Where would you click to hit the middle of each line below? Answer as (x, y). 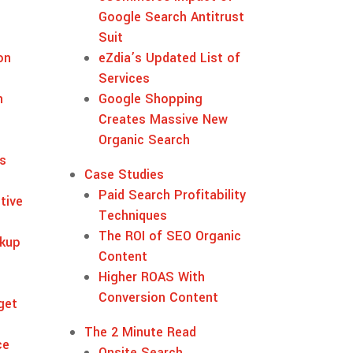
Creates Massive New (163, 119)
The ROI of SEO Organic (170, 236)
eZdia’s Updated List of (170, 58)
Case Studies (124, 174)
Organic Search (145, 139)
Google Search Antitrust (172, 17)
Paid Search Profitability (173, 195)
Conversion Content (159, 297)
